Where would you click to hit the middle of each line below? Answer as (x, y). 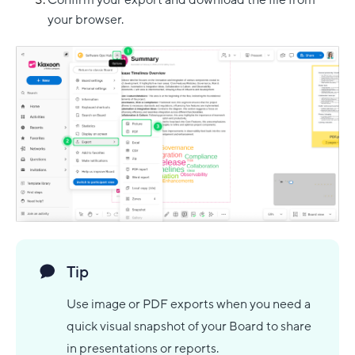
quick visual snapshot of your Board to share (189, 327)
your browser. (86, 19)
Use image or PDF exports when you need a (189, 305)
